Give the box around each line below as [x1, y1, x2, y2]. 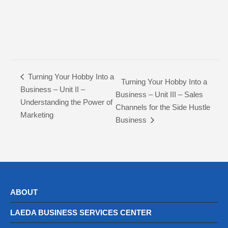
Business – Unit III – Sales [115, 90, 203, 99]
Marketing [20, 110, 53, 119]
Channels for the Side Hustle [115, 103, 210, 112]
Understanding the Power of [20, 98, 112, 107]
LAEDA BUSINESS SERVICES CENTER [10, 208, 152, 217]
